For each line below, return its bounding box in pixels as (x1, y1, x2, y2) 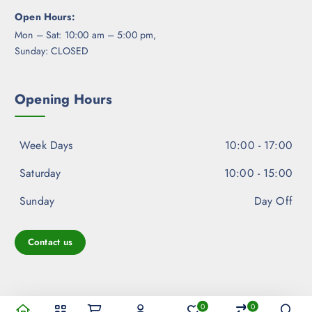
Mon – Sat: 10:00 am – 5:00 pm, (15, 28, 157, 42)
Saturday (19, 165, 61, 182)
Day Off (253, 193, 292, 210)
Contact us (27, 235, 73, 249)
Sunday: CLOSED (15, 44, 89, 58)
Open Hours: (15, 9, 75, 24)
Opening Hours (15, 88, 112, 109)
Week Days (19, 137, 73, 154)
